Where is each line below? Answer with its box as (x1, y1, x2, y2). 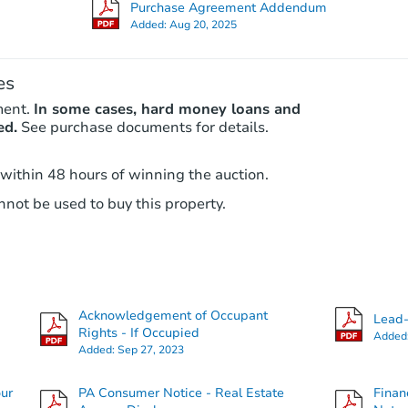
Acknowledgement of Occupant (77, 307, 268, 325)
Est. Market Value (311, 251, 403, 267)
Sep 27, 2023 (117, 342, 184, 358)
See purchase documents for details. (20, 117, 269, 138)
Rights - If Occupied (77, 324, 199, 342)
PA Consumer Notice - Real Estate (77, 384, 284, 403)
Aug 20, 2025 (168, 16, 237, 32)
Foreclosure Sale (230, 321, 335, 339)
